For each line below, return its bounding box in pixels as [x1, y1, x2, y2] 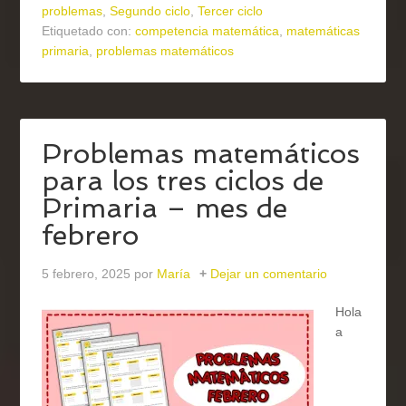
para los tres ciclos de [42, 165, 324, 198]
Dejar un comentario [210, 266, 328, 282]
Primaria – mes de [42, 192, 288, 225]
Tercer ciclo [198, 4, 264, 19]
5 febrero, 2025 [42, 266, 131, 282]
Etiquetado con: [42, 24, 136, 39]
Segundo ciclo [110, 4, 191, 19]
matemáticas [286, 24, 361, 39]
